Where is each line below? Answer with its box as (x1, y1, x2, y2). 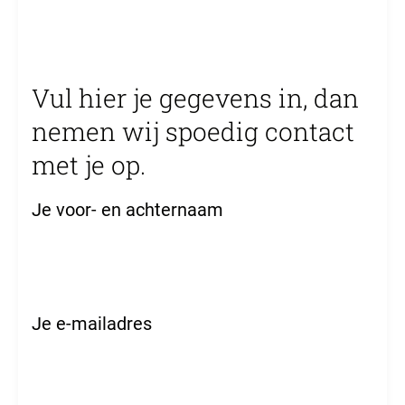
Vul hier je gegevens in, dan (32, 80, 359, 115)
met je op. (32, 147, 146, 182)
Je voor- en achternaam (32, 198, 223, 221)
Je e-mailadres (32, 312, 152, 334)
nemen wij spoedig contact (32, 114, 354, 148)
